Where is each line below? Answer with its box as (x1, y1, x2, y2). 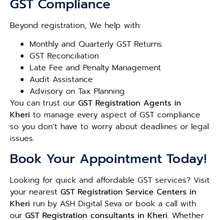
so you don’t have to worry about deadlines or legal (10, 121, 209, 133)
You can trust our (10, 97, 78, 110)
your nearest (10, 186, 60, 198)
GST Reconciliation (29, 50, 99, 62)
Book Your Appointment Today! (10, 149, 207, 169)
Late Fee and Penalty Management (29, 62, 161, 74)
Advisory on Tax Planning (29, 85, 125, 98)
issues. (10, 133, 34, 145)
